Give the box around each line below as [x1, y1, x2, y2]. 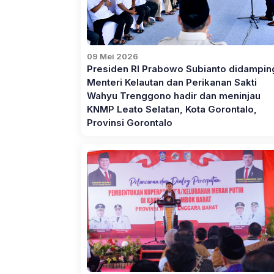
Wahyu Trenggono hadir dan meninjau [86, 91, 261, 102]
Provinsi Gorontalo [86, 117, 172, 129]
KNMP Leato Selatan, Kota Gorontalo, [86, 104, 257, 116]
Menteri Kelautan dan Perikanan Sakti [86, 77, 257, 89]
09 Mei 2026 [86, 51, 138, 62]
